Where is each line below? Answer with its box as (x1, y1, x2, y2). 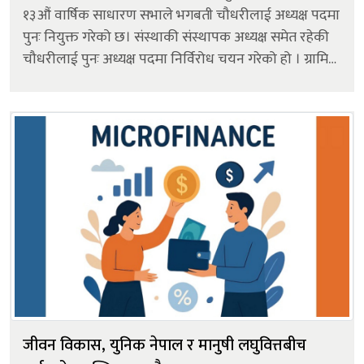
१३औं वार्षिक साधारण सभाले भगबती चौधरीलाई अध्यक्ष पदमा (23, 2, 340, 28)
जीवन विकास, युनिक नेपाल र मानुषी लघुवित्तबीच (23, 331, 306, 359)
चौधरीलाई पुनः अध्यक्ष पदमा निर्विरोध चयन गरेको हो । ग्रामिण (23, 46, 304, 71)
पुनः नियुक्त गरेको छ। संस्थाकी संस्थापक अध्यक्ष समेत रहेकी (23, 24, 329, 50)
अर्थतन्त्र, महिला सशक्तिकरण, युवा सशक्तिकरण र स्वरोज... (23, 68, 326, 93)
